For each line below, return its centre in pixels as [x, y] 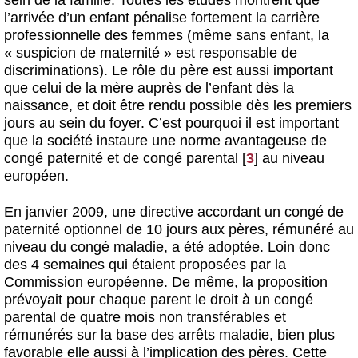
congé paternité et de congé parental [121, 159]
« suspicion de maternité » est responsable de [151, 53]
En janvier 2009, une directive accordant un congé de [174, 211]
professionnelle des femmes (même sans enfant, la [167, 36]
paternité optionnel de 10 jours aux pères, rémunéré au [179, 229]
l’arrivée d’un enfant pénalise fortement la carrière [162, 18]
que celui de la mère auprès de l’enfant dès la [149, 88]
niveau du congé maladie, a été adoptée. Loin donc [167, 247]
